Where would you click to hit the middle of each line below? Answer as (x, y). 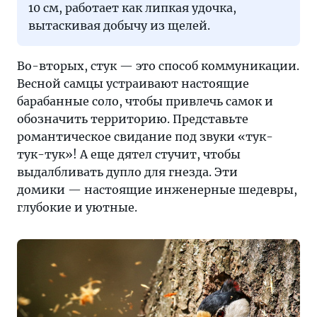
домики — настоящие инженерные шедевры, (157, 189)
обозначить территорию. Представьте (133, 119)
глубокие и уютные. (77, 207)
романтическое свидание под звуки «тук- (145, 136)
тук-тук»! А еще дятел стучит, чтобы (129, 154)
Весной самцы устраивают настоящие (133, 83)
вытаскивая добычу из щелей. (119, 25)
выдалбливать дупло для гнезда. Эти (127, 172)
